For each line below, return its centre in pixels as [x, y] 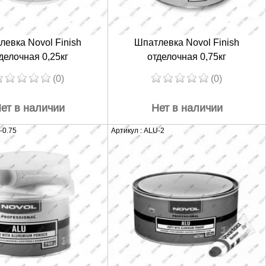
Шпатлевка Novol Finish [187, 42]
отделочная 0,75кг [187, 56]
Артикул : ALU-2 [138, 130]
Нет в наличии [187, 108]
